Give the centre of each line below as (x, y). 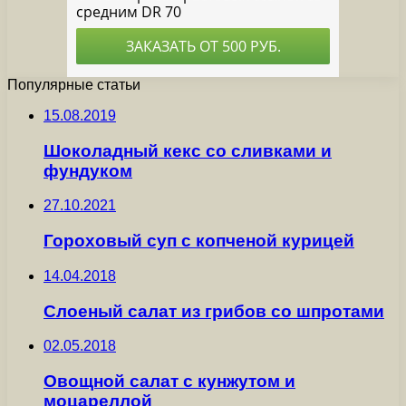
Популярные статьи (74, 85)
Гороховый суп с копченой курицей (199, 241)
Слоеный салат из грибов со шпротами (214, 311)
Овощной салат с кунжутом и (169, 382)
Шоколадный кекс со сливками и (188, 150)
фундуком (88, 170)
